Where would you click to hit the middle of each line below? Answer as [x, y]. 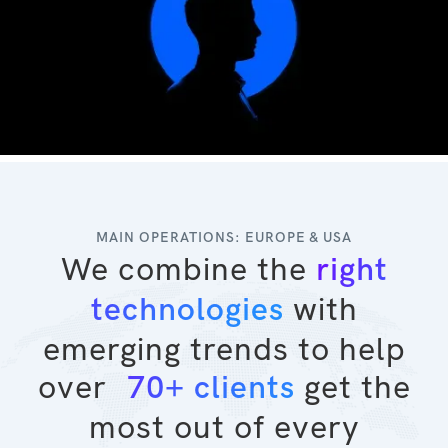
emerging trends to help [224, 348]
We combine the [188, 268]
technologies [187, 310]
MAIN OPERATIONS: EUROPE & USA [224, 237]
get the [352, 386]
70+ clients [210, 388]
